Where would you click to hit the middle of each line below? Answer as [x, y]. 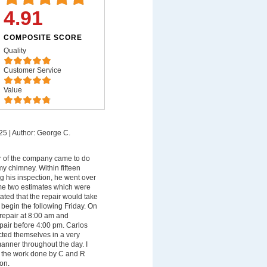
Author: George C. [41, 133]
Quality [15, 51]
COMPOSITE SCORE [43, 38]
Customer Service [32, 70]
